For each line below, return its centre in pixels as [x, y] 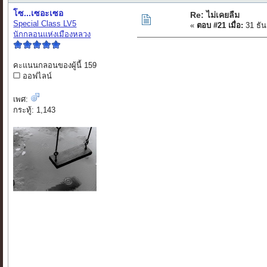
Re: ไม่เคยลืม [215, 15]
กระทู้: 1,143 [35, 110]
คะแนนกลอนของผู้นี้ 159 [55, 66]
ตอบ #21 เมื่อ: [220, 26]
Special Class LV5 [45, 24]
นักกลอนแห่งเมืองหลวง [52, 35]
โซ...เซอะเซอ [38, 13]
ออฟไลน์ [36, 76]
